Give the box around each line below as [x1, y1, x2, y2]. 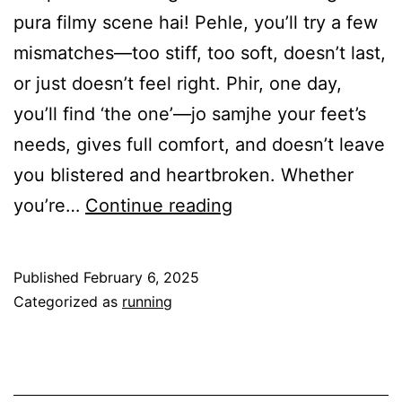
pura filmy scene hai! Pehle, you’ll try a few [13, 12, 378, 34]
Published [13, 268, 83, 287]
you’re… [13, 195, 85, 217]
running [122, 293, 172, 311]
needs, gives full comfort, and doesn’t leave [13, 134, 385, 156]
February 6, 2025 [83, 268, 199, 287]
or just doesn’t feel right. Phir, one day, [13, 73, 342, 95]
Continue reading [85, 195, 232, 217]
